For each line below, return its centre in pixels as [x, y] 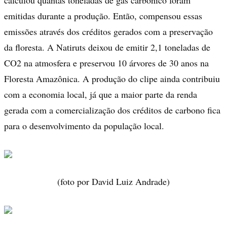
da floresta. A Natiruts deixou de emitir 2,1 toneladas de [107, 47]
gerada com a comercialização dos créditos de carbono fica [112, 110]
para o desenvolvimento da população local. [84, 126]
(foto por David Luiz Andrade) [113, 182]
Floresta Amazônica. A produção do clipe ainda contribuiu [112, 79]
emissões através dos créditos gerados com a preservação [108, 32]
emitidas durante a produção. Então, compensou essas [103, 16]
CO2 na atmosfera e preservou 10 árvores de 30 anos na [106, 63]
